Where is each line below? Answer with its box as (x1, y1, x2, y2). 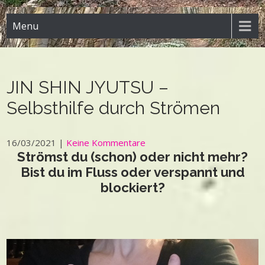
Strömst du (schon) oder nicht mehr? (17, 149, 248, 164)
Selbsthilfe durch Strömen (7, 98, 221, 118)
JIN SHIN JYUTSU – (7, 77, 169, 98)
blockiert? (100, 180, 165, 195)
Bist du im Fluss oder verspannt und (20, 164, 245, 180)
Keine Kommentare (66, 137, 146, 148)
